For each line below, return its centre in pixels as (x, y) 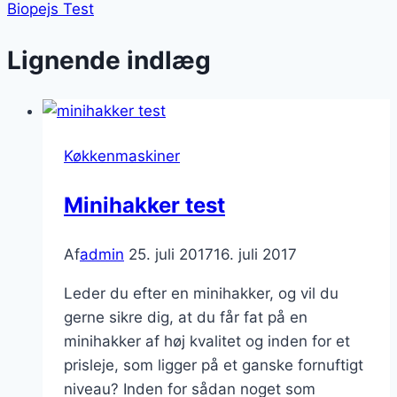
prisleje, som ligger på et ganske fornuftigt (214, 366)
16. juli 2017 (255, 255)
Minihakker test (144, 206)
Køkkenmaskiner (122, 156)
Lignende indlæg (109, 61)
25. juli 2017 (171, 255)
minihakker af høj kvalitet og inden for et (207, 342)
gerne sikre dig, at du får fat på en (186, 318)
